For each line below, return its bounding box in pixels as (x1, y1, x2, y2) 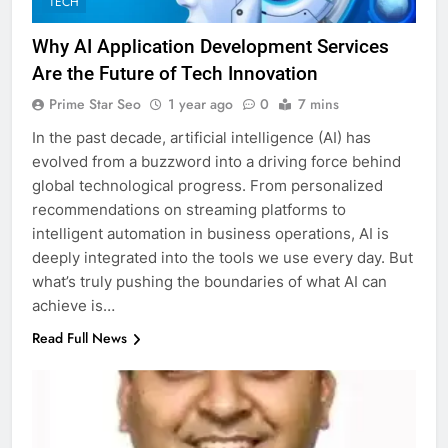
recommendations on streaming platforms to (32, 200, 346, 220)
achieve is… (32, 296, 115, 316)
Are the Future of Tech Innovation (32, 62, 318, 86)
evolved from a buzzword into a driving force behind (32, 152, 401, 172)
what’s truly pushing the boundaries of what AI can (32, 272, 387, 292)
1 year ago (168, 94, 233, 115)
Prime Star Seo (49, 94, 141, 115)
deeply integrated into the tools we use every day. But (32, 248, 413, 268)
